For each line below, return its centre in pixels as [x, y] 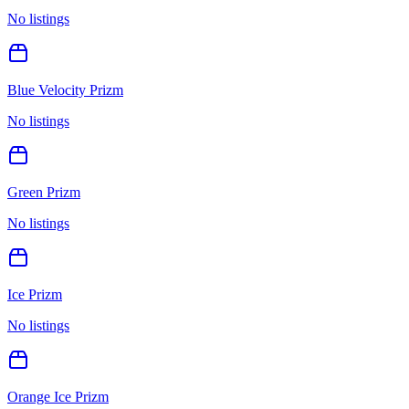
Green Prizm [44, 192]
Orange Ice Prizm [58, 396]
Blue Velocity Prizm [65, 89]
